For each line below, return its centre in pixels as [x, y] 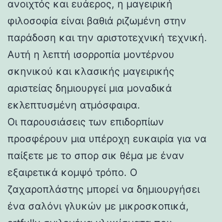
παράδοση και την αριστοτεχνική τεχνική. [107, 37]
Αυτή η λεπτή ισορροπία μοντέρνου [91, 54]
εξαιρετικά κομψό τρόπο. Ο [72, 172]
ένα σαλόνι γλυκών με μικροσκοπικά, [98, 206]
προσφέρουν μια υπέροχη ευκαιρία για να [107, 139]
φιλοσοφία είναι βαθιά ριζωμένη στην [97, 21]
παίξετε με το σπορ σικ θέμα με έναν [96, 155]
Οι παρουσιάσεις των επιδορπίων [86, 122]
